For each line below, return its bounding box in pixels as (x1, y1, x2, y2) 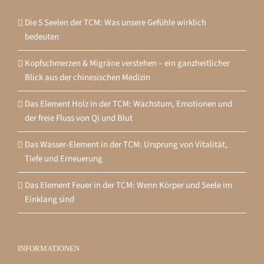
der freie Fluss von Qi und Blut (25, 111, 133, 124)
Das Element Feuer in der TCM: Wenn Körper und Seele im (25, 179, 232, 192)
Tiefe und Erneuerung (25, 152, 103, 165)
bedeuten (25, 30, 59, 43)
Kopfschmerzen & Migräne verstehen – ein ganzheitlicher (25, 57, 230, 70)
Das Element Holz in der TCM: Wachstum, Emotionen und (25, 97, 232, 110)
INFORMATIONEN (18, 243, 80, 253)
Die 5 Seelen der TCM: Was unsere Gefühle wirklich (25, 16, 206, 29)
